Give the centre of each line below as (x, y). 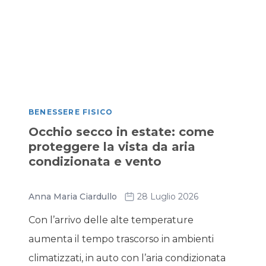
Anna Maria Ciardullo (73, 197)
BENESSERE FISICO (71, 112)
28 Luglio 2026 (168, 197)
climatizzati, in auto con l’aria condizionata (127, 258)
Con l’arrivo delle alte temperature (111, 220)
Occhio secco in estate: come (121, 132)
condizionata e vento (95, 161)
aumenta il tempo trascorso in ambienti (121, 239)
